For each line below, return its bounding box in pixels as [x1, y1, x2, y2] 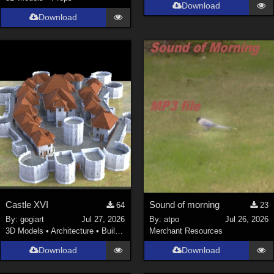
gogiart [20, 215, 45, 224]
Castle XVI [6, 199, 49, 210]
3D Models [6, 226, 44, 236]
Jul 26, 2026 [224, 215, 268, 224]
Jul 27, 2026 [81, 215, 125, 224]
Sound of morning [149, 199, 220, 210]
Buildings [102, 226, 116, 236]
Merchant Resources [149, 226, 223, 236]
